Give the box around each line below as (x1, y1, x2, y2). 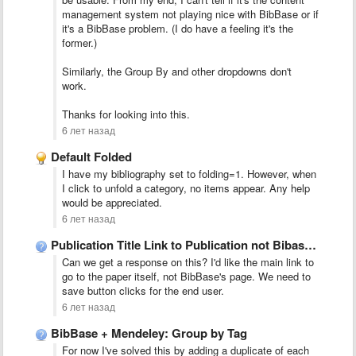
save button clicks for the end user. (62, 283, 227, 298)
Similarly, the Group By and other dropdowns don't (62, 64, 292, 79)
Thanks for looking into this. (62, 106, 193, 122)
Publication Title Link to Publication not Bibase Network (51, 236, 304, 253)
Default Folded (51, 148, 132, 165)
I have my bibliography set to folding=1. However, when (62, 166, 316, 181)
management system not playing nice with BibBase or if (62, 6, 319, 21)
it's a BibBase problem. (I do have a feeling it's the (62, 21, 293, 36)
